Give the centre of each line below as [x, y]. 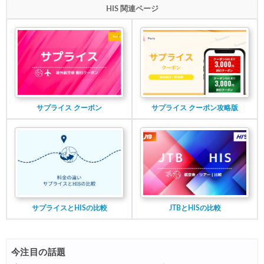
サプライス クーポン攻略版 [195, 108]
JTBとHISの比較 [195, 208]
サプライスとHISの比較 [69, 208]
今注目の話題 [39, 253]
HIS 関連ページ [132, 9]
